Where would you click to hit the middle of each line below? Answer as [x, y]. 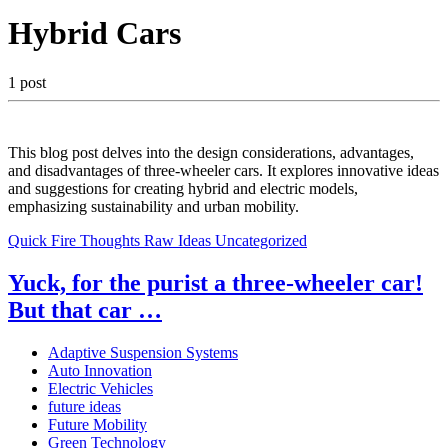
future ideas [84, 406]
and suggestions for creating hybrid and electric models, [183, 188]
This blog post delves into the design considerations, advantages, [211, 152]
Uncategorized [261, 240]
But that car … [85, 309]
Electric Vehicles [100, 388]
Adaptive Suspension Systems [143, 352]
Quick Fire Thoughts [74, 240]
